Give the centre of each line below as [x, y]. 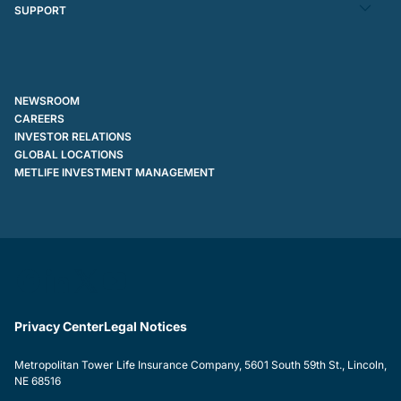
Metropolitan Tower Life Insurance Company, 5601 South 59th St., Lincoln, [200, 365]
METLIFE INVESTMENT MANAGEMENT [115, 172]
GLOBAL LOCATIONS [69, 154]
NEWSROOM [47, 101]
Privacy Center [59, 326]
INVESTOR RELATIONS [73, 137]
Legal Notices [145, 326]
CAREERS [39, 119]
